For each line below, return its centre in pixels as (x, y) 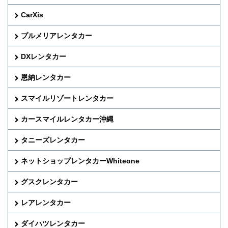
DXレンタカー (44, 57)
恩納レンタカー (46, 78)
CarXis (32, 15)
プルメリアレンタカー (56, 36)
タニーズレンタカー (53, 140)
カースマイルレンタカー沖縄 (67, 119)
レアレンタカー (46, 203)
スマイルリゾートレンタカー (67, 98)
